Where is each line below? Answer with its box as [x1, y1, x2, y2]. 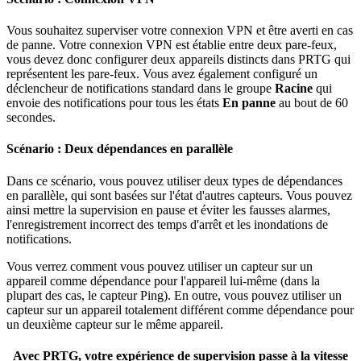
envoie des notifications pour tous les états [6, 95, 222, 110]
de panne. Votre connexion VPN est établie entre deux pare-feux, [6, 37, 337, 52]
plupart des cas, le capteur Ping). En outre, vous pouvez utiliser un [6, 288, 342, 302]
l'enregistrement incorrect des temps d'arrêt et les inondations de [6, 217, 328, 231]
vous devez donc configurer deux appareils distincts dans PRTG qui [6, 52, 351, 66]
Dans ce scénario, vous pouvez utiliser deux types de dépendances [6, 173, 342, 188]
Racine [275, 81, 313, 95]
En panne [222, 95, 276, 110]
